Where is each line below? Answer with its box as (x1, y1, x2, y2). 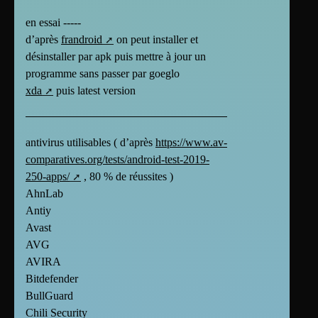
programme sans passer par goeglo (26, 67, 180, 79)
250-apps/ (26, 170, 70, 182)
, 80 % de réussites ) (81, 170, 173, 182)
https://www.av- (155, 136, 227, 148)
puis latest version (53, 84, 136, 97)
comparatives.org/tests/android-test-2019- (26, 153, 209, 165)
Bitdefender (26, 272, 78, 285)
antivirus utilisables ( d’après (26, 136, 155, 148)
